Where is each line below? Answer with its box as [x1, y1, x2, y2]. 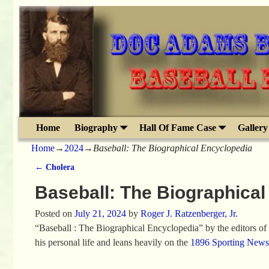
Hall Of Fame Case [139, 122, 216, 133]
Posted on [34, 208, 74, 219]
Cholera [43, 162, 74, 172]
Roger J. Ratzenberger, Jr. [140, 208, 238, 219]
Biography [74, 122, 118, 133]
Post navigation [34, 172, 121, 187]
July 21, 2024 [74, 208, 126, 219]
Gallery [238, 122, 268, 133]
